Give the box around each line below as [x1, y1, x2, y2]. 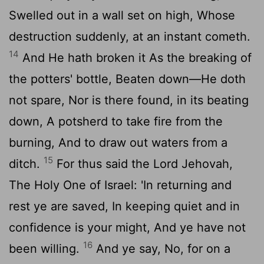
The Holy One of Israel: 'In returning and [9, 177, 232, 192]
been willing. [9, 241, 83, 256]
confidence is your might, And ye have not [9, 220, 246, 235]
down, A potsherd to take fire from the [9, 114, 223, 128]
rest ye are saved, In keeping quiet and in [9, 199, 240, 213]
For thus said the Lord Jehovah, [53, 156, 233, 171]
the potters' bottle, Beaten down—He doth [9, 71, 246, 86]
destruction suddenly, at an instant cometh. [9, 29, 250, 44]
